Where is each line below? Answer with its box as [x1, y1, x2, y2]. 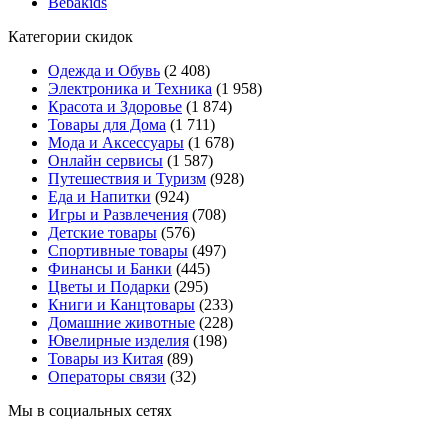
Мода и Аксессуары [48, 134, 184, 152]
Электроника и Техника [48, 80, 212, 98]
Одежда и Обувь [48, 62, 160, 80]
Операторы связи [48, 368, 166, 386]
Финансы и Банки [48, 260, 172, 278]
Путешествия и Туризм [48, 170, 206, 188]
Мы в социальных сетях [8, 402, 172, 420]
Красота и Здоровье [48, 98, 182, 116]
